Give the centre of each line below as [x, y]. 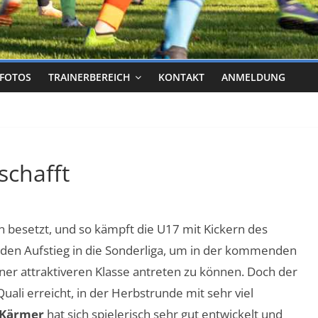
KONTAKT [181, 77]
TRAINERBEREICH [89, 77]
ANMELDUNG [253, 77]
